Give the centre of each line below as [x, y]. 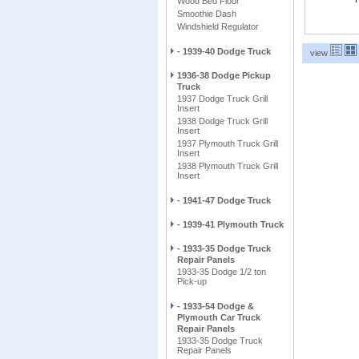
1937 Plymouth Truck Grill [228, 143]
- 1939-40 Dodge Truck [224, 51]
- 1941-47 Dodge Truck [224, 200]
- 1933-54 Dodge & [216, 306]
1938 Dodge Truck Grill [222, 121]
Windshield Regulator [218, 26]
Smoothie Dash [207, 14]
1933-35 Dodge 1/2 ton [222, 272]
